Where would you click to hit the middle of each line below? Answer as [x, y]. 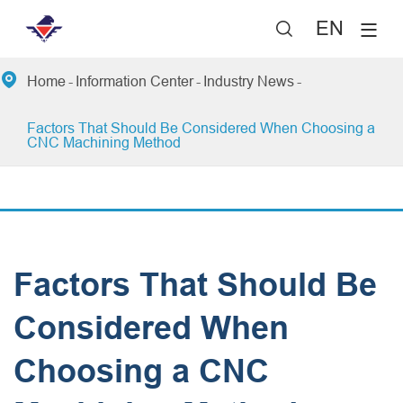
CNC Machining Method [104, 143]
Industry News [249, 81]
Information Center [134, 81]
